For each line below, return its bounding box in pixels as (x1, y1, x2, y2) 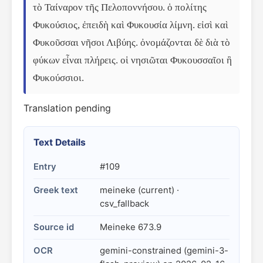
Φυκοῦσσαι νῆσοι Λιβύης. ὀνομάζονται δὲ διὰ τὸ (33, 37, 230, 48)
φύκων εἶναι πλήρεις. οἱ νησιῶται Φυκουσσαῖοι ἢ (33, 55, 232, 66)
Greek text (33, 185, 78, 195)
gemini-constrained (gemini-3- (100, 245, 228, 256)
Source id (33, 222, 74, 232)
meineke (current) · (100, 185, 179, 195)
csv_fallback (100, 198, 149, 209)
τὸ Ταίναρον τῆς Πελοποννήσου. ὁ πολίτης (33, 2, 207, 13)
